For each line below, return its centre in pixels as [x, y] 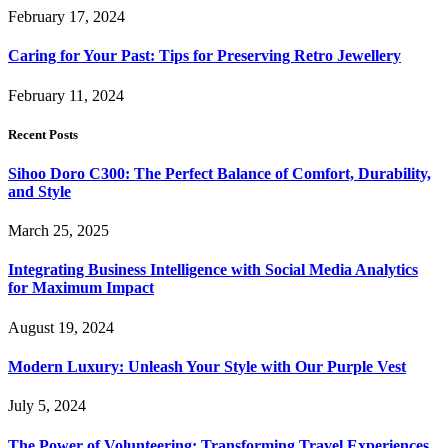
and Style [39, 191]
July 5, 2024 [47, 406]
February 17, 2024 [66, 17]
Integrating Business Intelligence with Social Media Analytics [213, 270]
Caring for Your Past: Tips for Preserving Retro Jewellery [204, 56]
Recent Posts [43, 134]
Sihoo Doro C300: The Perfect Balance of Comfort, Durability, [219, 173]
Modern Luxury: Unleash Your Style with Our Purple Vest [207, 367]
